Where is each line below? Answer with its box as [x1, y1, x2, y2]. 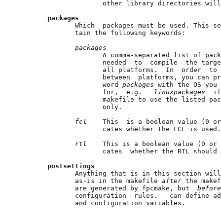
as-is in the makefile [20, 177, 162, 184]
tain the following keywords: [20, 29, 185, 37]
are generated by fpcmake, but [20, 184, 197, 192]
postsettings [47, 162, 95, 170]
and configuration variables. [20, 199, 185, 207]
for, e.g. [20, 88, 154, 96]
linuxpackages [154, 88, 213, 96]
